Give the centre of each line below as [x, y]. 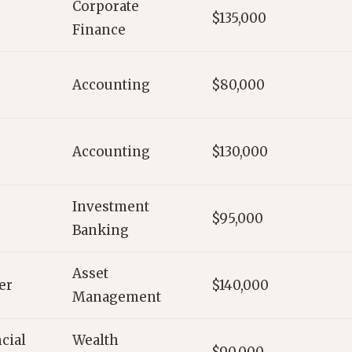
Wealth [95, 341]
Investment [111, 207]
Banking [101, 231]
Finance [99, 30]
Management [117, 297]
